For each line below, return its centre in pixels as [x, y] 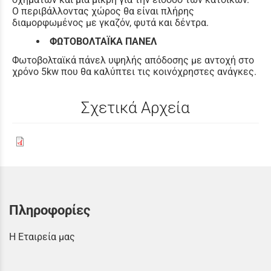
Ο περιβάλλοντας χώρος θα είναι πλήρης [103, 11]
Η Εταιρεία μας [42, 237]
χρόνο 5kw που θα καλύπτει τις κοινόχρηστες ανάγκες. [134, 71]
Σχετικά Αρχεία [135, 107]
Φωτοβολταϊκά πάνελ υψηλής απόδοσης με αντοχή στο [133, 60]
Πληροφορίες [50, 210]
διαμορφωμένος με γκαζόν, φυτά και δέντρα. [110, 22]
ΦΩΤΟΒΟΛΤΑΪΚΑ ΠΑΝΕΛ [103, 41]
